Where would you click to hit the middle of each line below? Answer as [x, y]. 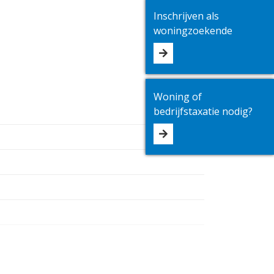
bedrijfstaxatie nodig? [203, 112]
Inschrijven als [186, 16]
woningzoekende [193, 31]
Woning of [178, 97]
